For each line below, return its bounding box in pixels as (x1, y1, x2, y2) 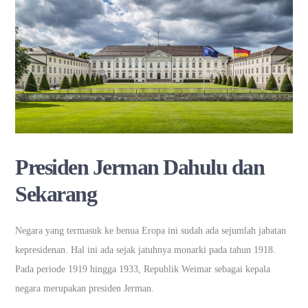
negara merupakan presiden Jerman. (15, 283, 157, 294)
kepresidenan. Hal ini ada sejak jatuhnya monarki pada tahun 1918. (15, 244, 276, 255)
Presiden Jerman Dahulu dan (15, 154, 265, 179)
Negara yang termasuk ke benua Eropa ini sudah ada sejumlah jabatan (15, 225, 287, 236)
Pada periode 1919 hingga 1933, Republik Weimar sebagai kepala (15, 263, 271, 274)
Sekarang (15, 181, 101, 206)
